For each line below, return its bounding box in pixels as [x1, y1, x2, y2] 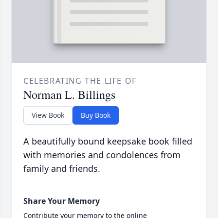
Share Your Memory [23, 196, 100, 207]
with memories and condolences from [23, 149, 181, 161]
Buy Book [81, 110, 110, 120]
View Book [32, 110, 64, 120]
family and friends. [23, 163, 100, 175]
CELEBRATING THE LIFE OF [23, 75, 137, 87]
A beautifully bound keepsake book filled [23, 135, 192, 147]
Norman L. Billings [23, 87, 115, 103]
